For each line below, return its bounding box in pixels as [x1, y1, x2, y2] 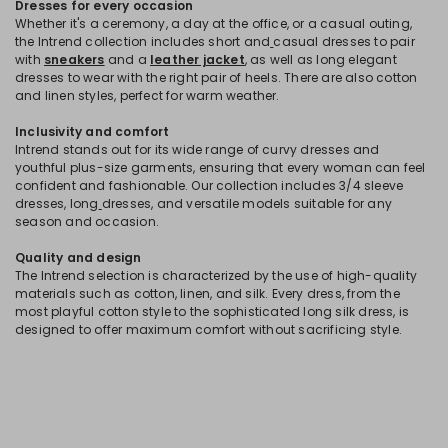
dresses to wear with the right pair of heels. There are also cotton [15, 68, 418, 86]
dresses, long [15, 194, 99, 212]
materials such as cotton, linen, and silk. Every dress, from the [15, 284, 400, 302]
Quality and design [15, 248, 142, 266]
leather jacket [150, 50, 245, 68]
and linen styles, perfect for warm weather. [15, 86, 280, 104]
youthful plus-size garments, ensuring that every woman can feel [15, 158, 426, 176]
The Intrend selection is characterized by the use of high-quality [15, 266, 418, 284]
